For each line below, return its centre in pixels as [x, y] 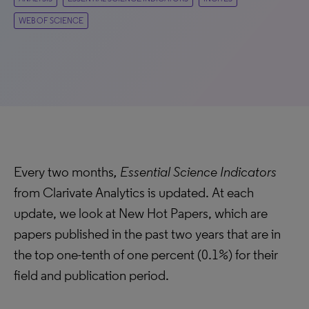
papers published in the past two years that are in [147, 234]
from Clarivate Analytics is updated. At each [134, 192]
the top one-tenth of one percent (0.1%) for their [146, 255]
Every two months [64, 172]
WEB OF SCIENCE [51, 21]
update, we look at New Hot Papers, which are [141, 213]
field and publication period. [91, 275]
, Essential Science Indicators [195, 172]
